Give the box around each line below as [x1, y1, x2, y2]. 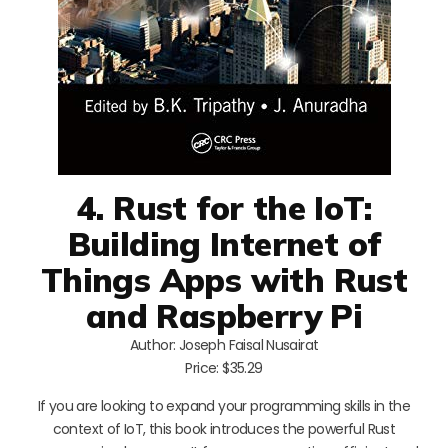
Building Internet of [67, 222, 381, 264]
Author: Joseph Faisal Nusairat [129, 334, 319, 355]
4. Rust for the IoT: [77, 186, 371, 228]
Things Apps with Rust [40, 258, 408, 300]
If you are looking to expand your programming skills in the [37, 395, 411, 416]
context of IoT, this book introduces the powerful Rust [52, 418, 396, 439]
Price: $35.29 [185, 357, 263, 378]
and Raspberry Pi [85, 294, 363, 336]
